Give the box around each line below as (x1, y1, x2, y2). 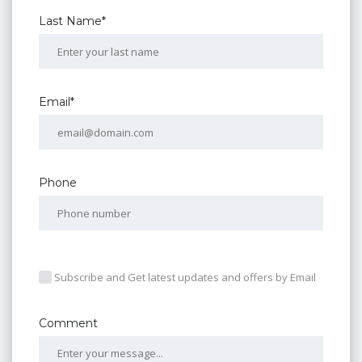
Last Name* (39, 13, 106, 28)
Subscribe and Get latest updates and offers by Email (54, 269, 316, 284)
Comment (39, 315, 98, 330)
